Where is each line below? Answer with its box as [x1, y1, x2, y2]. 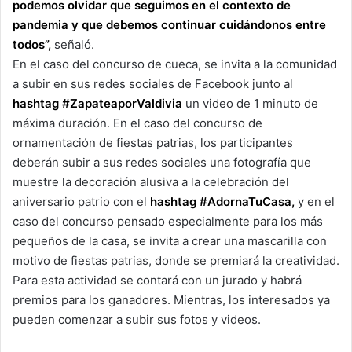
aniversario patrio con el [13, 194, 150, 210]
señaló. [51, 37, 94, 53]
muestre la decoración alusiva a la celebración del [13, 174, 289, 190]
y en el [298, 194, 335, 210]
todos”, [13, 37, 51, 53]
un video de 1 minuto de [185, 96, 318, 112]
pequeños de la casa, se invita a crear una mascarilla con [13, 233, 327, 249]
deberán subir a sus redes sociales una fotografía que [13, 155, 311, 170]
